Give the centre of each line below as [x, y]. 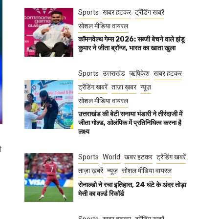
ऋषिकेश [139, 73]
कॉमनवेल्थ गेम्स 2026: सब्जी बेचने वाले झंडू [131, 39]
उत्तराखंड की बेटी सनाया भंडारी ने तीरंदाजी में [130, 114]
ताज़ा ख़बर [124, 87]
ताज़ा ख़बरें [91, 171]
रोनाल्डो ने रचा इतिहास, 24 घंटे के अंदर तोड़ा [132, 185]
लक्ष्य [84, 132]
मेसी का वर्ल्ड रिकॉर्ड [101, 194]
